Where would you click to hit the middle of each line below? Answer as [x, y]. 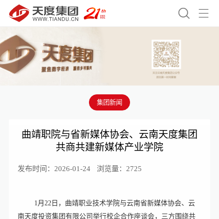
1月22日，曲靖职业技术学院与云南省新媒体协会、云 [114, 203]
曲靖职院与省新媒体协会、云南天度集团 [109, 135]
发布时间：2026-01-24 [54, 169]
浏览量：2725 [119, 169]
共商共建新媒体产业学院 [109, 147]
